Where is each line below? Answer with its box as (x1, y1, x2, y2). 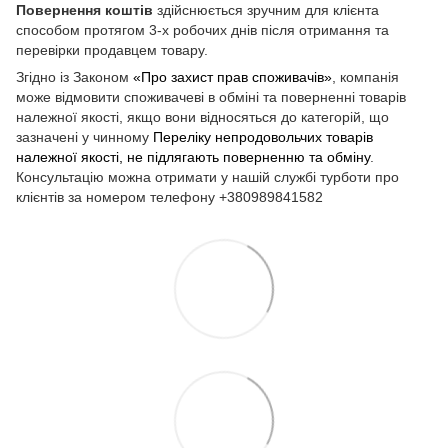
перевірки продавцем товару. (16, 41, 208, 58)
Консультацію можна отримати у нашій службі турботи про (16, 168, 399, 185)
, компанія (332, 68, 399, 85)
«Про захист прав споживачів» (129, 68, 332, 85)
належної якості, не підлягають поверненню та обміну (16, 148, 370, 165)
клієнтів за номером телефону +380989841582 (16, 188, 323, 205)
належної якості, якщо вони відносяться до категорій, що (16, 108, 389, 125)
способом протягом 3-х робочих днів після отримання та (16, 21, 389, 38)
